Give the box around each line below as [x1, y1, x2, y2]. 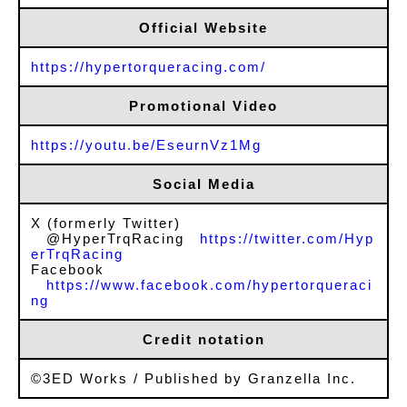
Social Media [152, 175, 255, 192]
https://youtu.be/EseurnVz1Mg [31, 136, 262, 153]
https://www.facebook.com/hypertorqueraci [46, 276, 372, 293]
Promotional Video [129, 97, 278, 114]
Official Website [139, 19, 268, 35]
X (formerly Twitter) [31, 214, 181, 231]
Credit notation [142, 331, 265, 347]
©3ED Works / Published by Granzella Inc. [31, 370, 356, 386]
